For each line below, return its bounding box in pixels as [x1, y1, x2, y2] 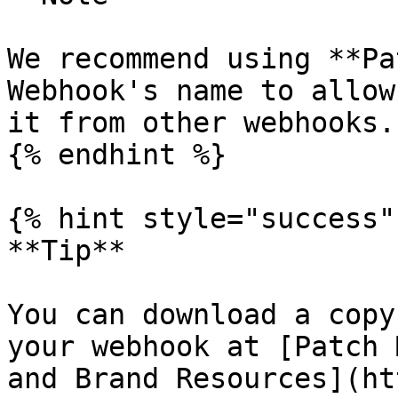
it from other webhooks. [7, 107, 395, 139]
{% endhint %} [7, 139, 227, 171]
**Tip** [7, 235, 125, 267]
